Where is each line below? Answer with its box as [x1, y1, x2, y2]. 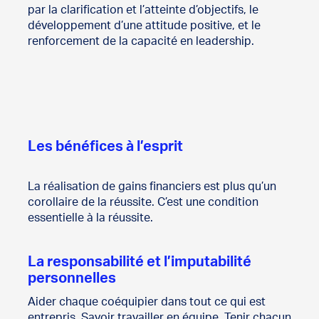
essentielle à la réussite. [27, 212, 153, 224]
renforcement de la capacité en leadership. [27, 36, 254, 48]
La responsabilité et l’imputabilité [27, 255, 251, 270]
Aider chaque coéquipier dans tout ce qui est [27, 296, 266, 308]
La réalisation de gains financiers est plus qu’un [27, 181, 276, 193]
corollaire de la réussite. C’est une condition [27, 197, 258, 209]
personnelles [27, 271, 116, 286]
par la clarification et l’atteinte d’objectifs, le [27, 4, 258, 16]
